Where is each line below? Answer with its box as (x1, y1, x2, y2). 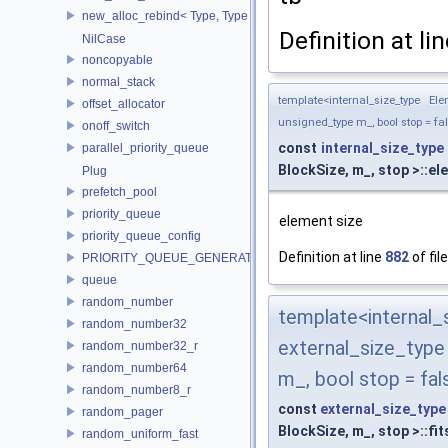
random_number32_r (82, 338, 198, 353)
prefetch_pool (82, 184, 157, 199)
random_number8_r (82, 382, 191, 397)
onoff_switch (82, 118, 150, 133)
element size (279, 212, 363, 229)
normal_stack (82, 74, 155, 89)
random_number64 (82, 360, 187, 375)
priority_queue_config (82, 228, 201, 243)
